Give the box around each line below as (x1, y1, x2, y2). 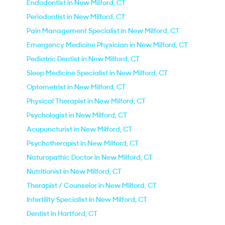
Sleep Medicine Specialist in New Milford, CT (27, 68, 168, 77)
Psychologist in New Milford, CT (27, 110, 127, 120)
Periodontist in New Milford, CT (27, 12, 125, 21)
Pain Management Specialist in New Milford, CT (27, 26, 179, 35)
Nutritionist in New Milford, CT (27, 167, 122, 176)
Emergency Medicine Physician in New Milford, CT (27, 40, 188, 49)
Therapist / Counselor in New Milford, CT (27, 181, 157, 190)
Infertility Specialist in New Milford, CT (27, 195, 147, 204)
